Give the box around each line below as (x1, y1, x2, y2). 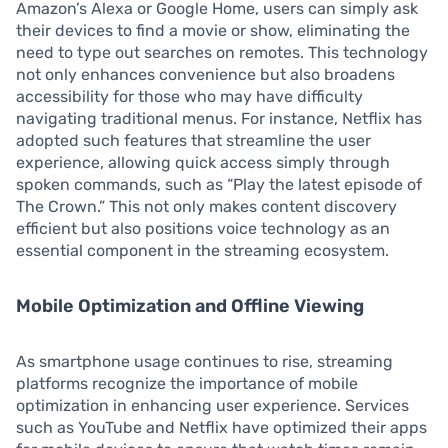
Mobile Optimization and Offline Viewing (16, 295, 364, 318)
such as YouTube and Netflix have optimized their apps (16, 418, 427, 438)
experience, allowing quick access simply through (16, 153, 390, 173)
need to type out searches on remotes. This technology (16, 43, 428, 63)
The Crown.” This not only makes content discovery (16, 197, 397, 217)
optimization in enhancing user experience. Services (16, 396, 409, 416)
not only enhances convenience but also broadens (16, 65, 395, 85)
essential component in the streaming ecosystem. (16, 241, 389, 261)
